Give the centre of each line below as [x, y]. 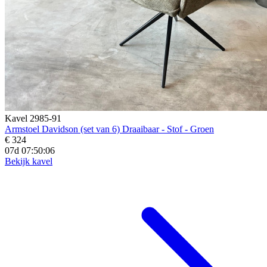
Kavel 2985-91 [33, 118]
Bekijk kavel [29, 161]
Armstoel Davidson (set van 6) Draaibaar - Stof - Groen [109, 129]
